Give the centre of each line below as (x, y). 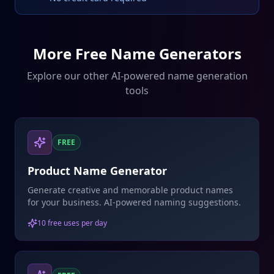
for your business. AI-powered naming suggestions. (134, 202)
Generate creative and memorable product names (130, 190)
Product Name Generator (97, 171)
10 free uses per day (72, 223)
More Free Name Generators (137, 54)
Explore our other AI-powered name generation (137, 76)
